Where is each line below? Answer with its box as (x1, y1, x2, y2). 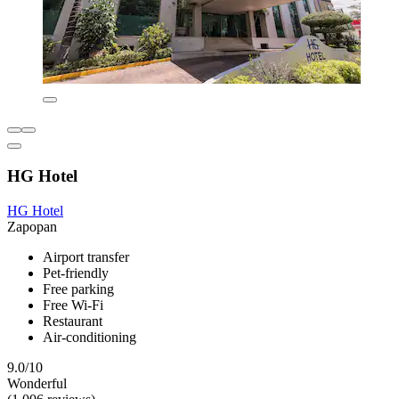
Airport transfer (43, 248, 129, 265)
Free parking (43, 281, 114, 297)
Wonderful (7, 375, 67, 391)
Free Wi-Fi (43, 297, 103, 313)
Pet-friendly (43, 265, 109, 281)
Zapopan (7, 218, 57, 234)
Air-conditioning (43, 329, 136, 345)
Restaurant (43, 313, 102, 329)
